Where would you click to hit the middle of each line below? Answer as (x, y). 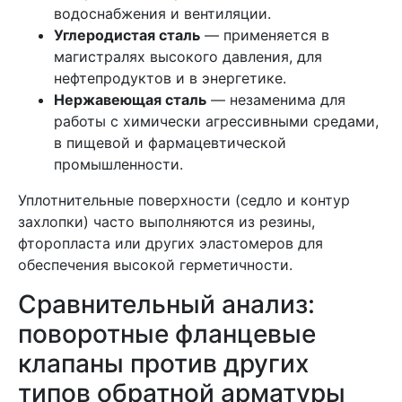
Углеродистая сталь (127, 35)
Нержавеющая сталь (130, 100)
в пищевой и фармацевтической (170, 143)
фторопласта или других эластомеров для (170, 243)
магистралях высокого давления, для (188, 57)
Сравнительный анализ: (166, 304)
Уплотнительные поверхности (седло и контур (184, 200)
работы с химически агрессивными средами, (216, 121)
